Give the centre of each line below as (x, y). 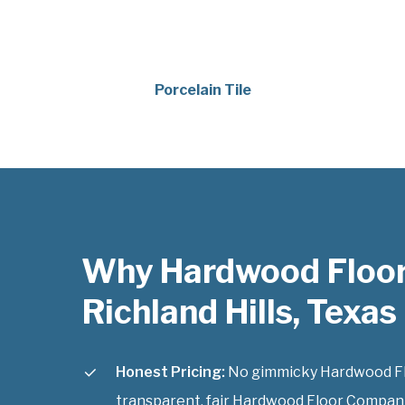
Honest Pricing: (170, 372)
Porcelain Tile (202, 89)
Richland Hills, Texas (239, 311)
